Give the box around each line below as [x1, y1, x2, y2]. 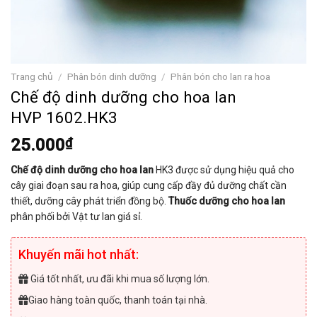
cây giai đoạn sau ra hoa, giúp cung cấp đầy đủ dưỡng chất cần [11, 179, 287, 191]
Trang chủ [11, 71, 53, 82]
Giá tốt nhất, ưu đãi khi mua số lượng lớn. [28, 272, 209, 284]
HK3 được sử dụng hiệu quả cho [154, 163, 294, 175]
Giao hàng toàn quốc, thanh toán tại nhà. [28, 294, 207, 306]
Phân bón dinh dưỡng [67, 71, 157, 82]
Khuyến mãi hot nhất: [18, 246, 139, 262]
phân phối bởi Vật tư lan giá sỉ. [11, 210, 142, 222]
